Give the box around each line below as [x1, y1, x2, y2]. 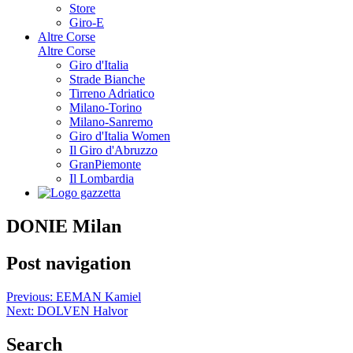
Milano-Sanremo [69, 114, 153, 128]
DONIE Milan [6, 215, 121, 236]
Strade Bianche [69, 72, 145, 86]
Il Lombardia [69, 171, 134, 185]
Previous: [6, 289, 53, 303]
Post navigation [6, 252, 131, 273]
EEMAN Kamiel [56, 289, 141, 303]
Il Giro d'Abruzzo [69, 143, 158, 157]
